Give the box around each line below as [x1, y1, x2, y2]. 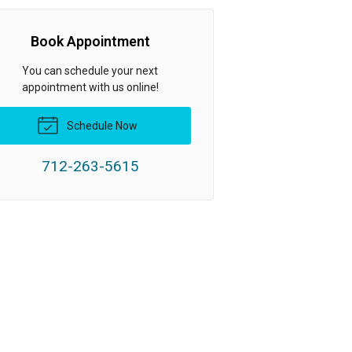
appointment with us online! [21, 80, 159, 93]
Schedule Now [64, 119, 138, 132]
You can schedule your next [22, 64, 159, 77]
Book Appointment [30, 32, 150, 49]
